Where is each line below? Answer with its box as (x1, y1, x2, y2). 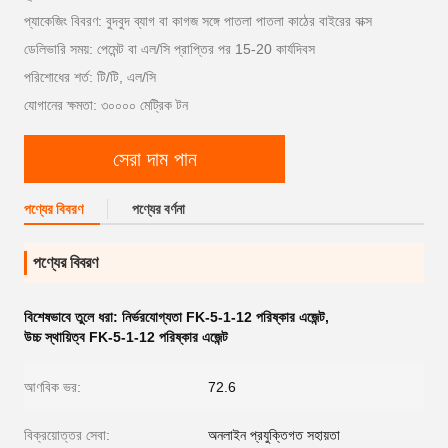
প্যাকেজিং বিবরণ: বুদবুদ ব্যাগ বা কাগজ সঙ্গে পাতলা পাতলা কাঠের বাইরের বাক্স (24, 13, 372, 29)
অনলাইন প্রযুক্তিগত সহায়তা (208, 427, 340, 443)
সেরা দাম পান (112, 147, 197, 170)
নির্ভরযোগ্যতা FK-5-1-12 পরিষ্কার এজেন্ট (122, 309, 325, 325)
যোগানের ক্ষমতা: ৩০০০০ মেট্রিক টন (24, 97, 188, 113)
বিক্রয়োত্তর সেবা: (24, 427, 110, 443)
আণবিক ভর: (24, 379, 81, 395)
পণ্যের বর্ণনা (132, 201, 185, 217)
